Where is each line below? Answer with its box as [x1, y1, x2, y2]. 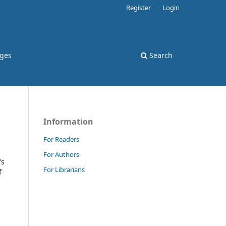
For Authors [43, 149, 79, 159]
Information [43, 116, 93, 127]
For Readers [43, 134, 79, 144]
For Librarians [43, 164, 85, 174]
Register [126, 3, 151, 12]
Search [147, 50, 173, 60]
